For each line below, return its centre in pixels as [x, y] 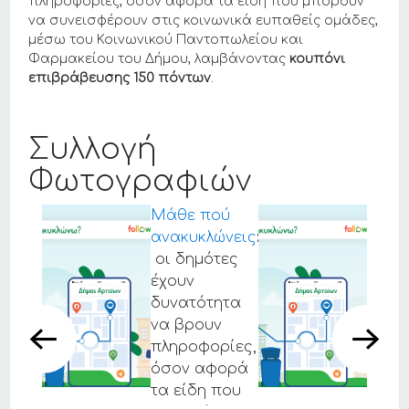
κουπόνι [318, 59]
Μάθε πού [190, 216]
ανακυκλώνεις [203, 238]
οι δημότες [194, 260]
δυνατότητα [195, 304]
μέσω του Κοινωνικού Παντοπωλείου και [166, 40]
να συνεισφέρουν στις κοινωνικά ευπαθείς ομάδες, [204, 21]
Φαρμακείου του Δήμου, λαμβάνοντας [159, 59]
